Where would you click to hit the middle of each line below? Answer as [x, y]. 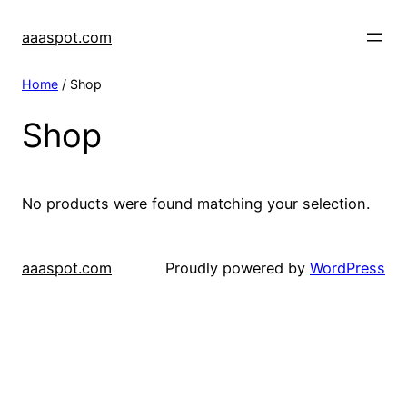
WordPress [347, 268]
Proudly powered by [238, 268]
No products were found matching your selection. [196, 204]
